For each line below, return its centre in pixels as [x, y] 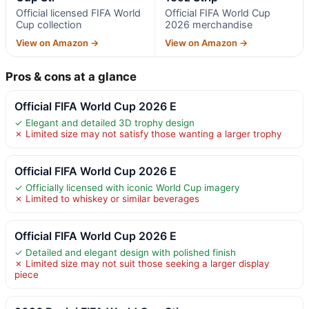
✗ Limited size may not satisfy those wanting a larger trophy [148, 133]
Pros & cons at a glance [71, 76]
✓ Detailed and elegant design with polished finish [125, 252]
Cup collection [49, 24]
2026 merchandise [208, 24]
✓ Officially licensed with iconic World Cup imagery [127, 187]
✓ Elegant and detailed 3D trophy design [104, 122]
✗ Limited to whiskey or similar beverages [107, 198]
